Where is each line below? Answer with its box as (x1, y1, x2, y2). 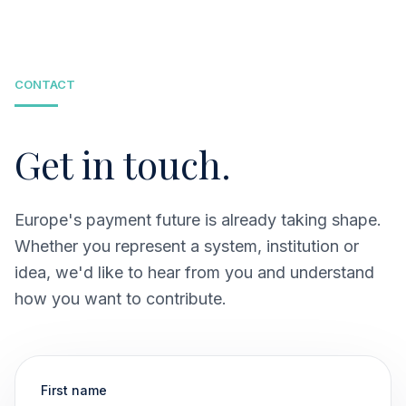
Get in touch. (14, 139, 231, 189)
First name (41, 382, 107, 398)
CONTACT (14, 77, 75, 92)
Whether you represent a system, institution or (14, 237, 359, 256)
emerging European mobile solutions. (41, 23, 270, 40)
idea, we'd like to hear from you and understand (14, 263, 374, 282)
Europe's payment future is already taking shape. (14, 210, 382, 229)
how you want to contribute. (14, 289, 227, 308)
